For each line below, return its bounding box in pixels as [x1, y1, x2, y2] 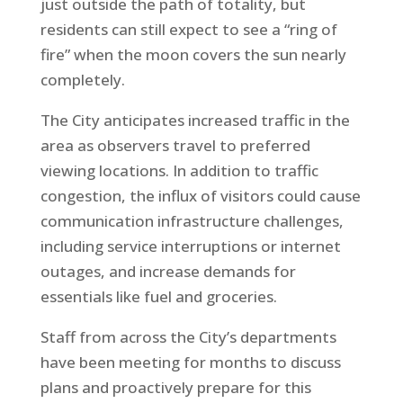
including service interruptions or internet [40, 235, 341, 256]
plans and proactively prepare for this [40, 376, 311, 398]
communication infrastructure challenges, [40, 210, 344, 231]
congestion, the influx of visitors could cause [40, 184, 361, 206]
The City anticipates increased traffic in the [40, 109, 350, 130]
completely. [40, 68, 125, 90]
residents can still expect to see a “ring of [40, 18, 337, 40]
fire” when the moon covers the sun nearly [40, 43, 346, 65]
